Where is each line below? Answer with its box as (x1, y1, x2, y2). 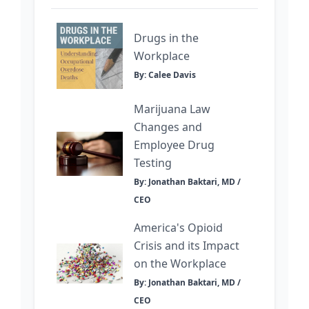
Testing (134, 155, 172, 171)
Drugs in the (134, 30, 199, 46)
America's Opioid (134, 220, 223, 236)
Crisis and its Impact (134, 238, 239, 254)
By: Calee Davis (134, 69, 196, 81)
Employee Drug (134, 137, 215, 153)
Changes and (134, 119, 202, 135)
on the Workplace (134, 256, 226, 272)
